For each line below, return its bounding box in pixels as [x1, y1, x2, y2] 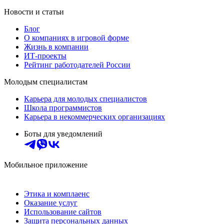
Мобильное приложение [4, 160, 87, 169]
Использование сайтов [24, 207, 101, 216]
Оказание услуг [24, 198, 77, 207]
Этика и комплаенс [24, 189, 89, 198]
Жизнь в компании [24, 42, 88, 51]
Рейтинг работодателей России [24, 60, 130, 69]
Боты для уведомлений [24, 129, 102, 138]
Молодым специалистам [4, 77, 87, 86]
